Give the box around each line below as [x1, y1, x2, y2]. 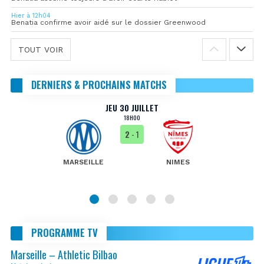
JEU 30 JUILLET [105, 101, 159, 114]
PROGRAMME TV [31, 225, 98, 240]
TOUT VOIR [18, 44, 63, 54]
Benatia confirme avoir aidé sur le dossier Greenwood [11, 18, 206, 27]
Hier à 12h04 [11, 11, 51, 19]
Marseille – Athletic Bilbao [11, 246, 117, 262]
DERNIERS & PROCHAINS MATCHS [31, 77, 167, 92]
